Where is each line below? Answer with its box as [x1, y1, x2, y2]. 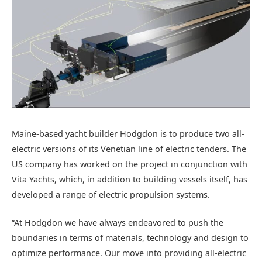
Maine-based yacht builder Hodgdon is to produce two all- [12, 127, 244, 139]
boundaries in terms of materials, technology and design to [12, 232, 249, 243]
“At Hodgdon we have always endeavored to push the [12, 216, 223, 228]
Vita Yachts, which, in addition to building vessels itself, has [12, 173, 247, 185]
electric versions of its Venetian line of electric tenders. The [12, 143, 246, 154]
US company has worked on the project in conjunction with [12, 158, 247, 170]
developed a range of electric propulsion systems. [12, 188, 210, 200]
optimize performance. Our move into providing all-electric [12, 247, 246, 258]
